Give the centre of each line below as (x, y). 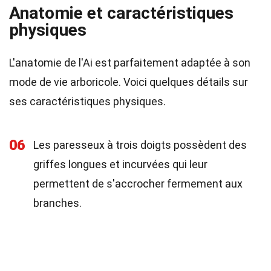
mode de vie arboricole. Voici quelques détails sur (129, 82)
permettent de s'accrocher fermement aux (138, 184)
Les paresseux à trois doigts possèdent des (140, 145)
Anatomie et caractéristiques (121, 13)
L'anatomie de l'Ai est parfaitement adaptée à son (130, 63)
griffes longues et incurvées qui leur (120, 164)
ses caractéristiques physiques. (87, 101)
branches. (57, 203)
